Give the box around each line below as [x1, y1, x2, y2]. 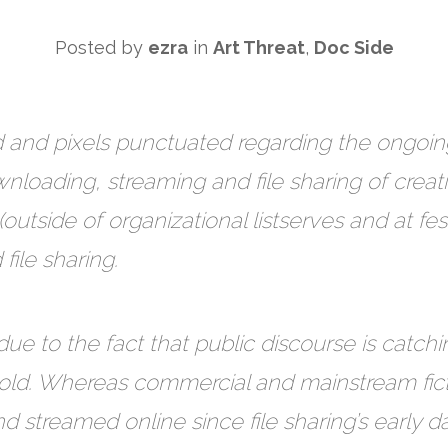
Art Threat [212, 37, 305, 58]
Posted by [54, 37, 148, 58]
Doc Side [313, 37, 394, 58]
